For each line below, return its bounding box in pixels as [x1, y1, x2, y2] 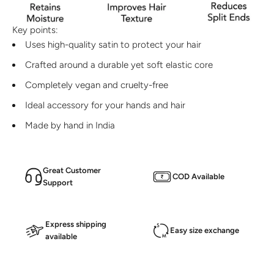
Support [43, 177, 73, 187]
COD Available [172, 171, 224, 181]
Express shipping [45, 219, 106, 229]
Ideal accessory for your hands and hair [25, 99, 185, 111]
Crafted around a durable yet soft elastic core [25, 59, 213, 70]
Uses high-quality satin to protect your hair [25, 39, 201, 50]
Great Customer [43, 165, 101, 175]
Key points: [12, 24, 58, 35]
